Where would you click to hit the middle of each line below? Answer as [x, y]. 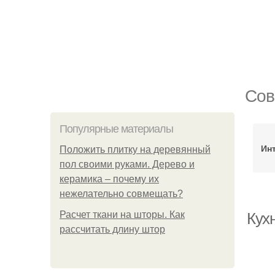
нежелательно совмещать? [121, 194]
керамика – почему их [109, 179]
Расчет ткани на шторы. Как [122, 215]
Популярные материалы [116, 129]
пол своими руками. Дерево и [127, 164]
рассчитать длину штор [112, 229]
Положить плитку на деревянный [135, 149]
